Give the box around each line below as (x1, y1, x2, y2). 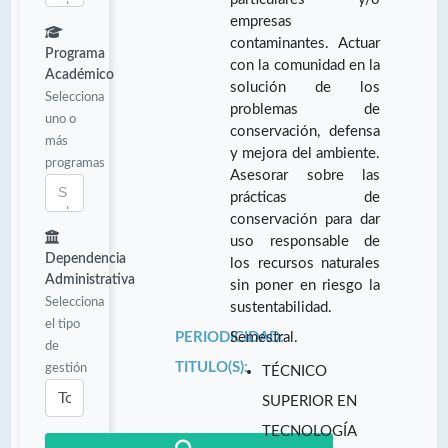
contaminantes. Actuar (230, 35, 380, 51)
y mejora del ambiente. (230, 145, 380, 161)
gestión (45, 360, 87, 375)
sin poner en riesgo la (230, 277, 380, 293)
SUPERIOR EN (262, 393, 358, 409)
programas (45, 155, 105, 170)
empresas (230, 13, 293, 29)
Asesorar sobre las (230, 167, 380, 183)
